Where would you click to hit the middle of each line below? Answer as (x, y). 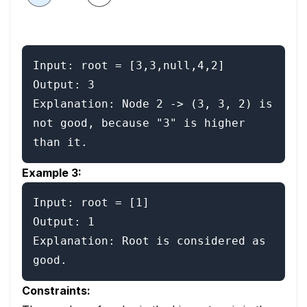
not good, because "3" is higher (139, 123)
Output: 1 (64, 222)
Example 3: (52, 173)
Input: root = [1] (91, 202)
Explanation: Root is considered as (149, 241)
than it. (60, 142)
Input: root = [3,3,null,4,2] (129, 65)
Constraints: (56, 291)
